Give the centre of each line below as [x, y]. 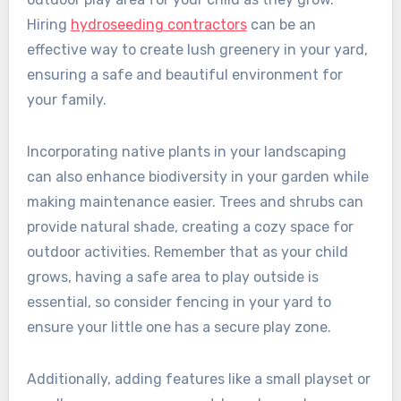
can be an [281, 24]
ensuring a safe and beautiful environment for [184, 74]
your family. [66, 99]
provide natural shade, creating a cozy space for [190, 226]
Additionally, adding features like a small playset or [198, 379]
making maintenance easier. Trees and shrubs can [195, 201]
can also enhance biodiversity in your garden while [197, 176]
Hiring [48, 24]
